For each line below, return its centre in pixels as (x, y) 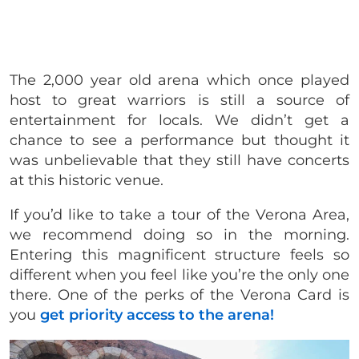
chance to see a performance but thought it (179, 141)
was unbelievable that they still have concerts (179, 161)
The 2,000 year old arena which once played (179, 81)
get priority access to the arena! (157, 315)
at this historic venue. (87, 181)
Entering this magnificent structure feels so (179, 255)
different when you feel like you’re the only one (179, 275)
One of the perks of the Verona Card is (204, 295)
